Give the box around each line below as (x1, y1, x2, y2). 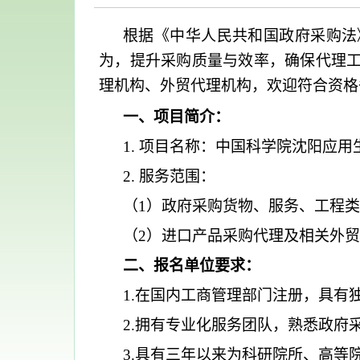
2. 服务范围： (123, 168, 215, 185)
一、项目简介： (123, 108, 230, 125)
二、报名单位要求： (123, 257, 260, 274)
